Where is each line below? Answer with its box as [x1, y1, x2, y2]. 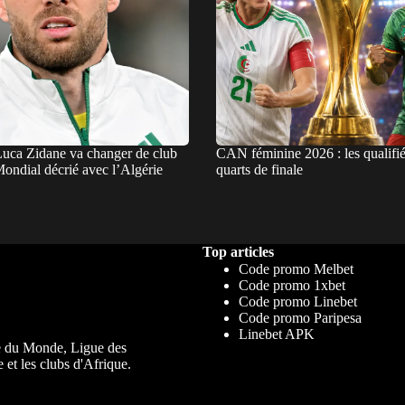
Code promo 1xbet [238, 277, 345, 293]
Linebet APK [238, 325, 315, 342]
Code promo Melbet [238, 260, 353, 277]
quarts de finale [215, 162, 303, 178]
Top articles [202, 243, 274, 259]
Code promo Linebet [238, 293, 357, 309]
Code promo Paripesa [238, 309, 362, 325]
